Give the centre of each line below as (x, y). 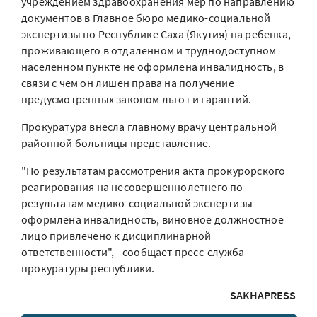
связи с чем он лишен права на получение (128, 83)
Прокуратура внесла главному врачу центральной (149, 127)
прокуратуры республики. (88, 268)
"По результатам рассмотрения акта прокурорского (154, 171)
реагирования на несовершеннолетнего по (132, 187)
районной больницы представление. (116, 143)
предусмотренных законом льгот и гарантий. (137, 99)
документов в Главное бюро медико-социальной (146, 18)
